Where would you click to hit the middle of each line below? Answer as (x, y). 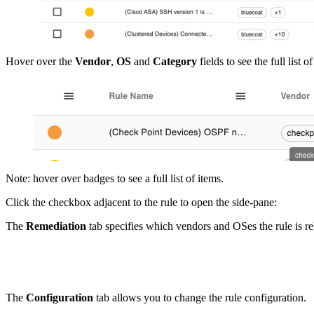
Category (176, 61)
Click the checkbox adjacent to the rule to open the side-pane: (141, 202)
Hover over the (40, 61)
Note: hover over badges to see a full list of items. (115, 178)
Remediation (57, 226)
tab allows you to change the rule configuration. (201, 297)
